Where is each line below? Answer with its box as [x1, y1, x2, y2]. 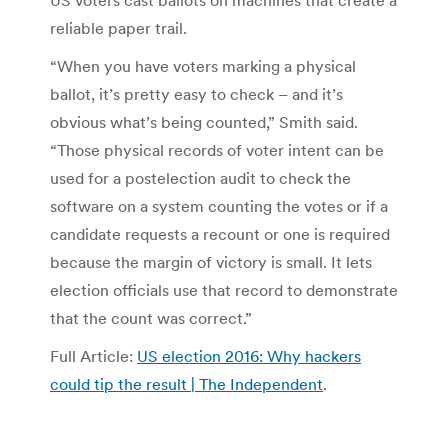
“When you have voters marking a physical [50, 56, 356, 77]
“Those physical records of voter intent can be [50, 140, 384, 161]
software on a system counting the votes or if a [50, 196, 388, 217]
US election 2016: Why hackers [137, 346, 361, 367]
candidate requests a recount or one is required [50, 224, 390, 245]
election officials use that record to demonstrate [50, 280, 398, 301]
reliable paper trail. [50, 18, 187, 39]
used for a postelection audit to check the [50, 168, 351, 189]
